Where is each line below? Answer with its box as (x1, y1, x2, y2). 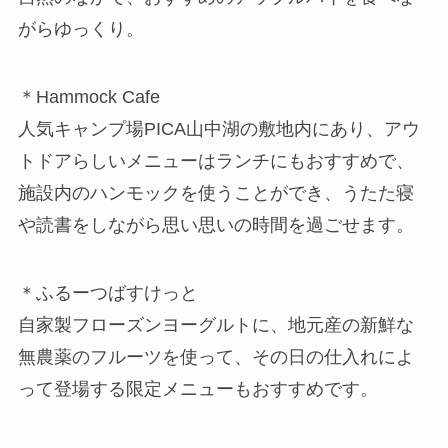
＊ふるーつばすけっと (17, 282, 198, 303)
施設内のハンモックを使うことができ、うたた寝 (17, 183, 414, 204)
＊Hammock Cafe (17, 87, 160, 108)
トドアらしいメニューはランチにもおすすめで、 (17, 151, 414, 172)
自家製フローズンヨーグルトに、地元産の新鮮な (17, 314, 414, 335)
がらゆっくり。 (17, 19, 144, 40)
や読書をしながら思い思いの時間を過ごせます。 (17, 215, 414, 236)
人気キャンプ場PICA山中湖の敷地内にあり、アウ (17, 119, 420, 140)
